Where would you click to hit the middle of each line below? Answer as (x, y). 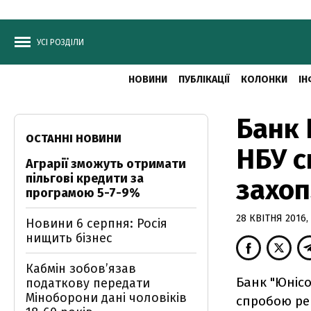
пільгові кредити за (85, 178)
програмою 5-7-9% (83, 193)
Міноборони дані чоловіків (106, 298)
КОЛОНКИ (264, 79)
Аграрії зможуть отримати (106, 164)
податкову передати (88, 283)
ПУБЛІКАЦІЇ (204, 79)
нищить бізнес (69, 238)
